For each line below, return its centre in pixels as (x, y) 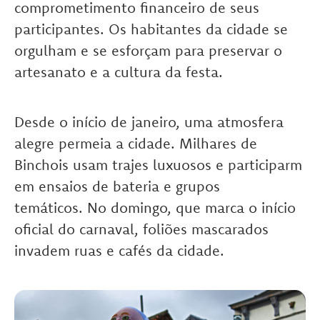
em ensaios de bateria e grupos (117, 186)
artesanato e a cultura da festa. (119, 72)
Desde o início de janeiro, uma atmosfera (149, 122)
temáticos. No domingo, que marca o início (155, 208)
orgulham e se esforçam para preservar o (148, 51)
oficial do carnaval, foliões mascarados (141, 229)
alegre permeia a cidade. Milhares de (136, 144)
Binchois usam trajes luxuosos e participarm (158, 165)
